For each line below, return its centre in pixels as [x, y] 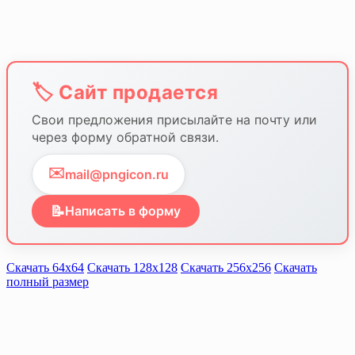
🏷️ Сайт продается [125, 92]
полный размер [48, 281]
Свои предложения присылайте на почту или [174, 119]
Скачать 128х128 [132, 267]
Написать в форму [123, 211]
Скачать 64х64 [45, 267]
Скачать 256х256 [226, 267]
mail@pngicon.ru [117, 174]
